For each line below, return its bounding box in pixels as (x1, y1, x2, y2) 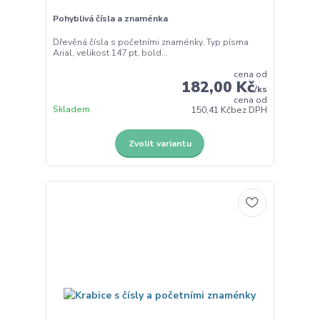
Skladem (52, 104, 90, 116)
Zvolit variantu (128, 137, 191, 149)
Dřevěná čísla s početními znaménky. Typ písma (52, 36, 249, 49)
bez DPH (231, 104, 268, 116)
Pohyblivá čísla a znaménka (52, 12, 168, 24)
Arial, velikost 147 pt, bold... (52, 47, 168, 59)
